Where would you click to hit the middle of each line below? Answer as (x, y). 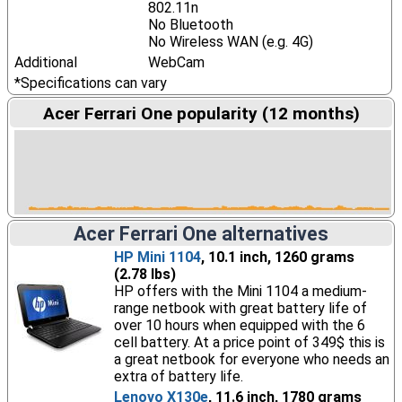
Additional (45, 62)
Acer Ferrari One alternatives (201, 234)
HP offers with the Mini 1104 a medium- (240, 291)
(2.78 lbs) (144, 274)
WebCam (176, 62)
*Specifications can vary (90, 83)
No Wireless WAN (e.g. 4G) (230, 42)
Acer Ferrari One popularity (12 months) (201, 114)
